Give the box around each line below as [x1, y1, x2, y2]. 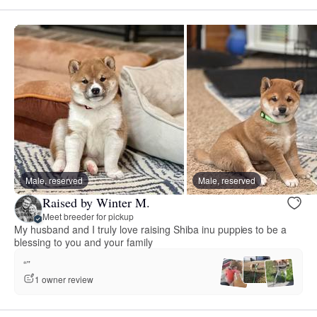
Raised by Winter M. [42, 194, 150, 212]
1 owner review [35, 272, 93, 285]
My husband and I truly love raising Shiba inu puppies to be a [14, 221, 287, 236]
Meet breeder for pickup [42, 210, 134, 223]
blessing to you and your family [14, 234, 153, 249]
